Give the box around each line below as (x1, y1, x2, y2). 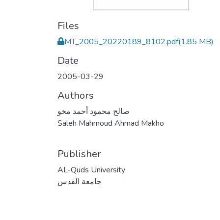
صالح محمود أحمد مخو (57, 106, 130, 117)
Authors (57, 89, 94, 102)
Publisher (57, 147, 101, 161)
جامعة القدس (57, 176, 102, 187)
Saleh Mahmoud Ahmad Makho (57, 118, 164, 129)
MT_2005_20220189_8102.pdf (64, 36, 178, 47)
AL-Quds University (57, 165, 125, 175)
